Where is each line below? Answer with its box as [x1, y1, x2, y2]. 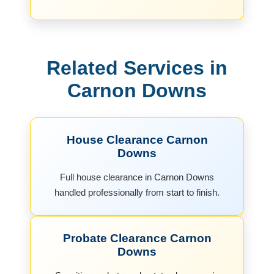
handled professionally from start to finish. [54, 187, 220, 198]
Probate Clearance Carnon [62, 231, 212, 245]
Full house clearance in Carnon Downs [60, 171, 214, 182]
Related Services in [46, 56, 228, 79]
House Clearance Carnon [66, 133, 208, 146]
